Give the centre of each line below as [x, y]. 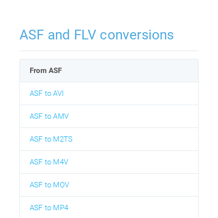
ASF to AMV [49, 117]
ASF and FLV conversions [97, 35]
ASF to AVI [47, 94]
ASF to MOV [49, 185]
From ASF [46, 71]
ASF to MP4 [49, 208]
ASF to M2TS [51, 139]
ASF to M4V [49, 162]
